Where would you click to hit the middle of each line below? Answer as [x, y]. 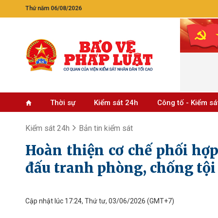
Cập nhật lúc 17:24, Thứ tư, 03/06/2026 [85, 201]
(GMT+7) [160, 201]
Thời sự [63, 103]
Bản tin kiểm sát [106, 128]
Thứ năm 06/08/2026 [54, 8]
